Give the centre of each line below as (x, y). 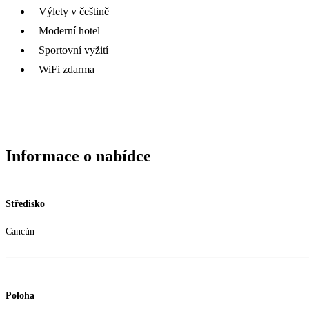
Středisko (25, 203)
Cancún (20, 231)
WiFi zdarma (67, 69)
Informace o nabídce (78, 156)
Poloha (20, 296)
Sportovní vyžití (73, 50)
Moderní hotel (69, 30)
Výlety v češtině (74, 11)
